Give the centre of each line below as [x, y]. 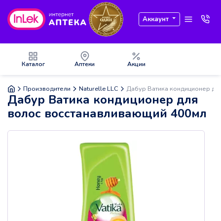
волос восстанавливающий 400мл [107, 114]
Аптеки [85, 64]
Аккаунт [156, 19]
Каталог [33, 64]
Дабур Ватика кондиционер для [103, 100]
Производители [47, 89]
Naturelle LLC [98, 89]
